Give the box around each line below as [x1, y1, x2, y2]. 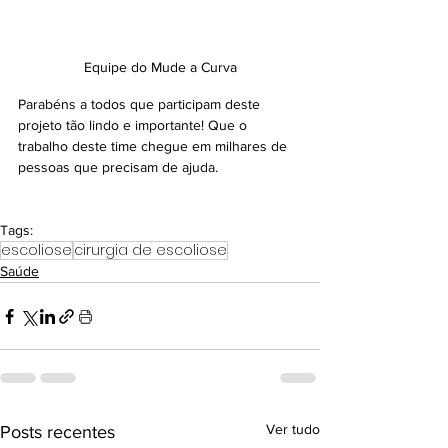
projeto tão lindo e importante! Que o [18, 117, 251, 134]
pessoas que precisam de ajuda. [18, 159, 218, 176]
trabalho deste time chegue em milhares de [18, 138, 291, 155]
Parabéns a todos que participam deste [18, 96, 264, 113]
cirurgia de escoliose [74, 240, 227, 261]
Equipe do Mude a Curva [83, 59, 237, 76]
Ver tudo [266, 421, 320, 438]
